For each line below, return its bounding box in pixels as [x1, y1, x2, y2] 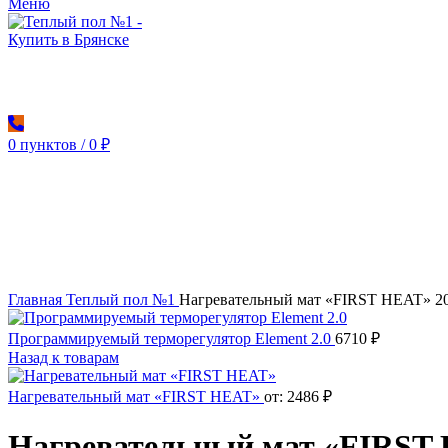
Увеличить [8, 273, 80, 291]
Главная [8, 291, 66, 309]
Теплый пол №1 [66, 291, 179, 309]
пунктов [20, 136, 77, 154]
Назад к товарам [8, 349, 119, 367]
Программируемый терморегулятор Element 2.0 [8, 330, 335, 348]
